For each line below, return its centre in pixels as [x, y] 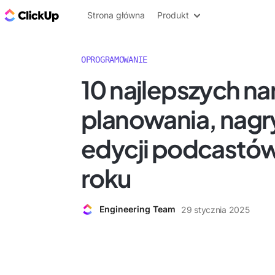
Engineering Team [137, 209]
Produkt [173, 15]
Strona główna [116, 15]
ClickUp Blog [92, 15]
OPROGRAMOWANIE [114, 60]
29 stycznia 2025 [215, 209]
